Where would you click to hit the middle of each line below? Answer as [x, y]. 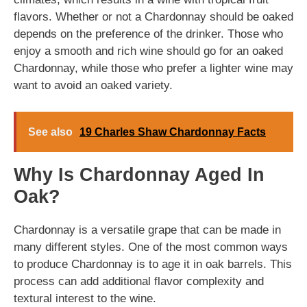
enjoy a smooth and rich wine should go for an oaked [148, 51]
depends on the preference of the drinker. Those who [148, 34]
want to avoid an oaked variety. [93, 85]
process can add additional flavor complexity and [139, 281]
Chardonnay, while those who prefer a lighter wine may [153, 68]
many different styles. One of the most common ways [151, 247]
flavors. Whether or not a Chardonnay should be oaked [153, 17]
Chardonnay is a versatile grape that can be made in [147, 230]
